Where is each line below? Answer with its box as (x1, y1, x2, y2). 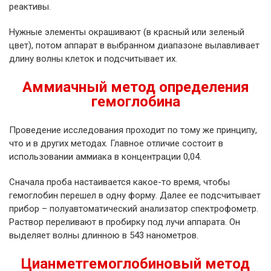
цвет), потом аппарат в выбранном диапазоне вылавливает (9, 40, 260, 51)
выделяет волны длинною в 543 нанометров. (9, 230, 198, 241)
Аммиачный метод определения (22, 79, 249, 96)
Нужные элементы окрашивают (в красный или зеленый (9, 27, 244, 38)
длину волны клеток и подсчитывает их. (9, 53, 177, 64)
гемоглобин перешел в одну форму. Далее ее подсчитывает (9, 190, 261, 201)
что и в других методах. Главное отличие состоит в (9, 138, 223, 149)
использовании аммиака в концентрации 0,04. (9, 151, 201, 162)
